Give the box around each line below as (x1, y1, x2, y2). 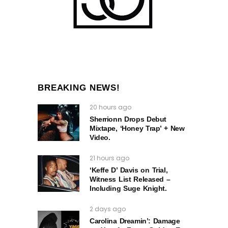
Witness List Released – (90, 175, 170, 184)
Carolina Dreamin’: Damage (90, 217, 180, 225)
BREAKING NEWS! (38, 83, 120, 93)
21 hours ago (90, 154, 129, 163)
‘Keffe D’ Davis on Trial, (90, 166, 168, 175)
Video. (90, 133, 110, 142)
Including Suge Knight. (90, 184, 167, 193)
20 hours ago (90, 103, 131, 112)
